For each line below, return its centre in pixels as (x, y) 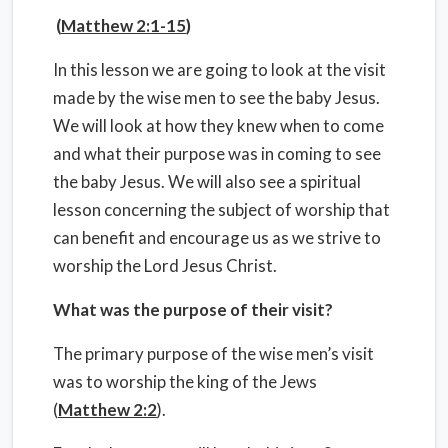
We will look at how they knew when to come (218, 125)
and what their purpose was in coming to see (217, 153)
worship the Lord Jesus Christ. (165, 265)
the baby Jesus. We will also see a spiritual (207, 181)
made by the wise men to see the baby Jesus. (216, 97)
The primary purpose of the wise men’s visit (213, 353)
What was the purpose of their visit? (193, 309)
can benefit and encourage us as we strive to (217, 237)
